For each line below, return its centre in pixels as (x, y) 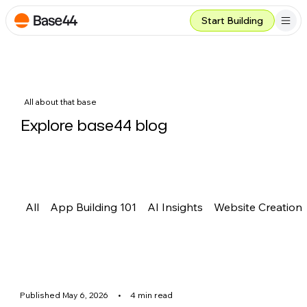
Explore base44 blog (94, 125)
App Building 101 (94, 207)
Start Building (232, 21)
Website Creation (258, 207)
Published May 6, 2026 (64, 295)
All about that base (61, 102)
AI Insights (175, 207)
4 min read (152, 295)
